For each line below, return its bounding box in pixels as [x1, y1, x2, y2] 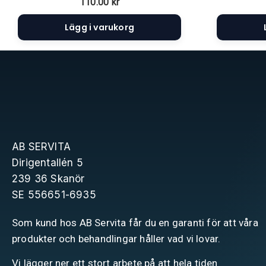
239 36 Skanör [12, 173, 85, 185]
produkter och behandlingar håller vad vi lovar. [12, 233, 221, 245]
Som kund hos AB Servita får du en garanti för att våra [12, 217, 258, 229]
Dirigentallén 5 [12, 157, 83, 169]
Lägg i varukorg [65, 21, 134, 34]
